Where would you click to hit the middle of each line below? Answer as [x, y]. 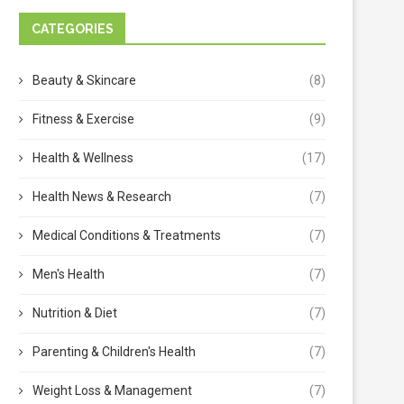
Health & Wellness [83, 158]
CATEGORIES [73, 29]
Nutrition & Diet [75, 313]
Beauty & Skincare [84, 81]
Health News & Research [102, 197]
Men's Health [69, 275]
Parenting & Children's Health [114, 352]
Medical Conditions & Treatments [127, 236]
